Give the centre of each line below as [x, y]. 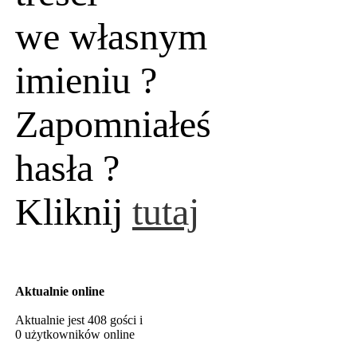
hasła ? [67, 168]
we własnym [111, 36]
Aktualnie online [60, 291]
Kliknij [74, 212]
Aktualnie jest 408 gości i [79, 320]
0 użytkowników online [75, 334]
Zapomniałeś [113, 124]
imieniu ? [86, 80]
